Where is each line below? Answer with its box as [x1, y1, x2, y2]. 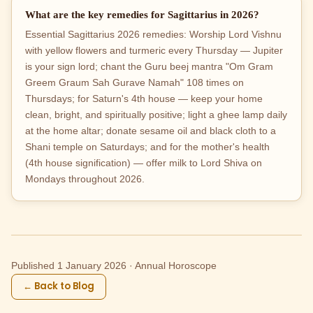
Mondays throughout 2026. [25, 173, 145, 184]
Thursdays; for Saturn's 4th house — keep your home [25, 93, 263, 104]
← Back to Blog [23, 279, 94, 293]
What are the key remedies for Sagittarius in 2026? [25, 8, 260, 20]
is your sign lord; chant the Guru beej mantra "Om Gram [25, 61, 274, 72]
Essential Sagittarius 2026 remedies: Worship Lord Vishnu [25, 29, 282, 40]
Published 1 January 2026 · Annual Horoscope [11, 261, 217, 272]
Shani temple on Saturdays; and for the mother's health [25, 141, 270, 152]
